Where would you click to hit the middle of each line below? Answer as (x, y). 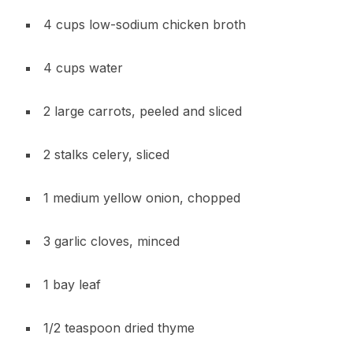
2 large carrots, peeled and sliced (142, 111)
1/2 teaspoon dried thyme (119, 327)
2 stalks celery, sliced (106, 154)
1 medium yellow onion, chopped (141, 197)
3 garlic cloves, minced (111, 241)
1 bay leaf (72, 284)
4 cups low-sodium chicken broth (144, 24)
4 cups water (83, 67)
